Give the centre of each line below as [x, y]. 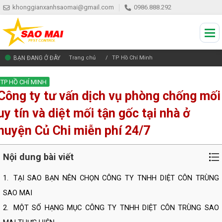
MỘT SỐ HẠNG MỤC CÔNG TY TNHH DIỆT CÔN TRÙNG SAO [116, 208]
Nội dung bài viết [38, 157]
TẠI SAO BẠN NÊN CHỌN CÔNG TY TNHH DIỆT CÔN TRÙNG [116, 178]
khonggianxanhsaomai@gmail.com [63, 7]
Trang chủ [82, 58]
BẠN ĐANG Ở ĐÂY [37, 58]
